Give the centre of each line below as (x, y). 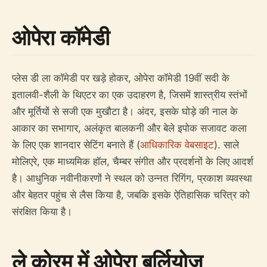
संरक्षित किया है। (42, 212)
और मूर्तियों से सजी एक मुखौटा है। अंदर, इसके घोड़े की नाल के (125, 112)
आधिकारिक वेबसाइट (177, 145)
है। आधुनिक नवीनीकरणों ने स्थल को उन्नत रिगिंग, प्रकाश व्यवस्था (132, 178)
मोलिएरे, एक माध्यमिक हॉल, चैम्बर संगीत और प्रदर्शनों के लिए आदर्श (133, 162)
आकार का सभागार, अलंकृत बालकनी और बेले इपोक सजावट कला (129, 128)
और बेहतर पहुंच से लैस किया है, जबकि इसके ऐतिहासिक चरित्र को (131, 195)
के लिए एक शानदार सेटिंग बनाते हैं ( (76, 145)
